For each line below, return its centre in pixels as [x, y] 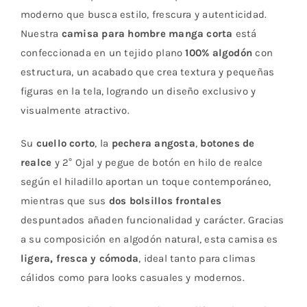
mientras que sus [64, 200]
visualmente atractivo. [75, 110]
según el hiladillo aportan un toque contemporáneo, [146, 181]
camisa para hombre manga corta [147, 33]
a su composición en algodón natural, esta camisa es [149, 239]
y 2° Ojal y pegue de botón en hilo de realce [157, 162]
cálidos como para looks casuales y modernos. [132, 277]
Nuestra [41, 33]
